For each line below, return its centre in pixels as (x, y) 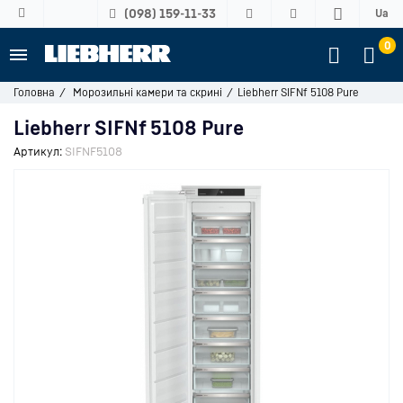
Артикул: (38, 151)
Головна (34, 92)
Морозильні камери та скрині (148, 92)
